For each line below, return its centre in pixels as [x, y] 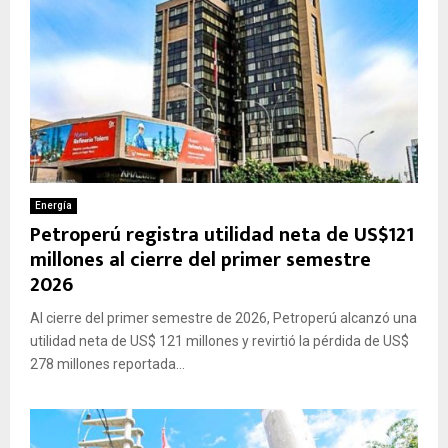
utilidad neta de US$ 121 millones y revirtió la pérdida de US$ [219, 340]
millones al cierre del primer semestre [200, 259]
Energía [53, 205]
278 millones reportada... [107, 363]
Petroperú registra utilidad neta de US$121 [222, 234]
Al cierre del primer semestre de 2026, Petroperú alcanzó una [223, 317]
